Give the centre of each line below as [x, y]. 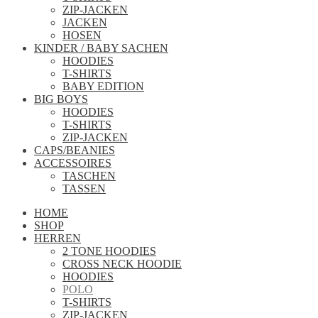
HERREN [57, 238]
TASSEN [84, 188]
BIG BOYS [61, 99]
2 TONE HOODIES [109, 251]
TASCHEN [89, 176]
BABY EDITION [103, 86]
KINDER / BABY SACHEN [101, 48]
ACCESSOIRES [73, 163]
